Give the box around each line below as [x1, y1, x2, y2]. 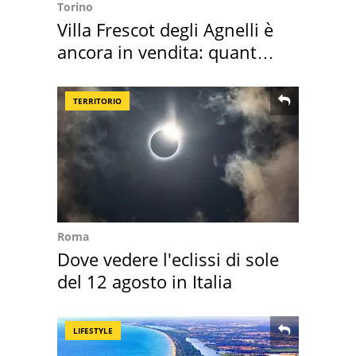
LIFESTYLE [73, 324, 113, 336]
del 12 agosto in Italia [57, 269, 232, 293]
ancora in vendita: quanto [57, 39, 267, 64]
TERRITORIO [73, 95, 122, 106]
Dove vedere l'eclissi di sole [57, 246, 279, 271]
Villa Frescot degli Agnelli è [57, 17, 273, 41]
